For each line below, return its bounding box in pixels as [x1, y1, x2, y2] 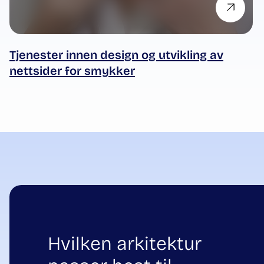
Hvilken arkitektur [48, 232, 202, 256]
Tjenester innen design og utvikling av [9, 48, 223, 62]
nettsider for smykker [9, 64, 135, 78]
